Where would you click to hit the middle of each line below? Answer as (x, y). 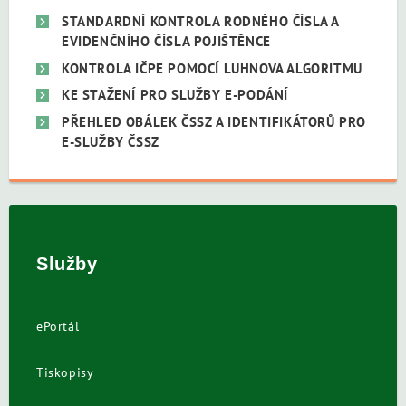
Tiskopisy (65, 373)
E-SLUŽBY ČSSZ (111, 141)
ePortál (58, 326)
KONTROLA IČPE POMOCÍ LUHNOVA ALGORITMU (212, 68)
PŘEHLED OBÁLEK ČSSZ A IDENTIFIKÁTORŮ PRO (214, 121)
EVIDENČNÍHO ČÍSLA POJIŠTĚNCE (166, 42)
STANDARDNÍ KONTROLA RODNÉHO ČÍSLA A (201, 22)
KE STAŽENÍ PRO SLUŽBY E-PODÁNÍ (175, 95)
